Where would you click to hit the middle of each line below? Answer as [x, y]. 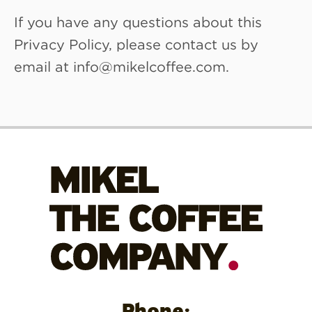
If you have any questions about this [138, 21]
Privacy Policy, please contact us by [136, 44]
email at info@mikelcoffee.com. [122, 66]
